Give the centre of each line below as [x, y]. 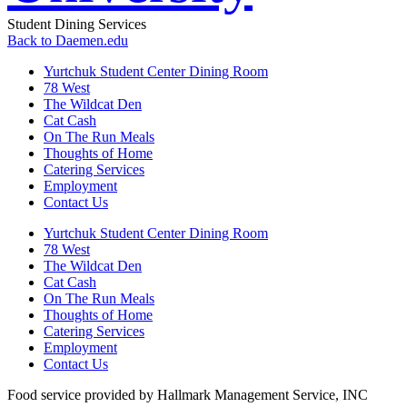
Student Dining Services [77, 25]
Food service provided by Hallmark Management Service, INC [188, 395]
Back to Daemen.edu [68, 41]
